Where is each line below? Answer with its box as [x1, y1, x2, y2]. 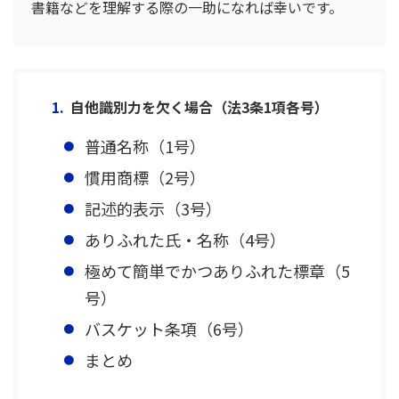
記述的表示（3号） [84, 197, 222, 220]
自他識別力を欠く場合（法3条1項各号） [69, 96, 329, 118]
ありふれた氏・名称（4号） [84, 228, 286, 251]
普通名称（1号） [84, 134, 206, 158]
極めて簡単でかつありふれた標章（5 [84, 259, 350, 282]
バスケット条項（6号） [84, 317, 254, 340]
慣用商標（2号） [84, 166, 206, 189]
